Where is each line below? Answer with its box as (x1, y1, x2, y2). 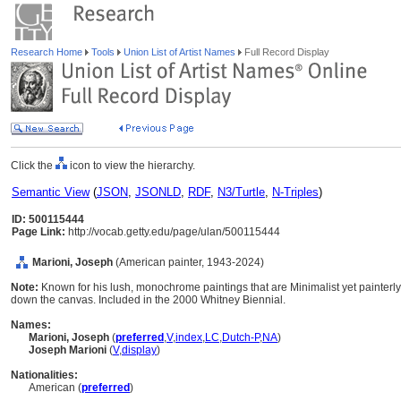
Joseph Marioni (29, 344, 109, 356)
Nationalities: (11, 369, 78, 381)
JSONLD (135, 185, 181, 199)
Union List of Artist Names (121, 47, 238, 57)
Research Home (11, 47, 85, 57)
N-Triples (272, 185, 319, 199)
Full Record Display (242, 47, 329, 57)
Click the (11, 159, 55, 172)
